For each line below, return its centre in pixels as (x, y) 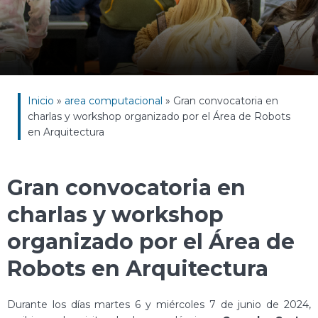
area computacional (114, 101)
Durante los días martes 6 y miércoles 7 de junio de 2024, (159, 305)
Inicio (41, 101)
